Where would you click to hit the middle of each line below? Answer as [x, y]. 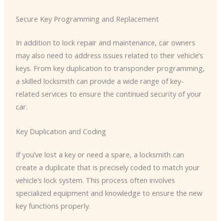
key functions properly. [53, 206]
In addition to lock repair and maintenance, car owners [105, 43]
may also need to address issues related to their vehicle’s [109, 55]
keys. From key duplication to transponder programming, [110, 68]
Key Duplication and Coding [61, 131]
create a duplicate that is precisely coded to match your [108, 167]
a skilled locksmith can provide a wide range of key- [100, 81]
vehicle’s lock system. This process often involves [95, 180]
